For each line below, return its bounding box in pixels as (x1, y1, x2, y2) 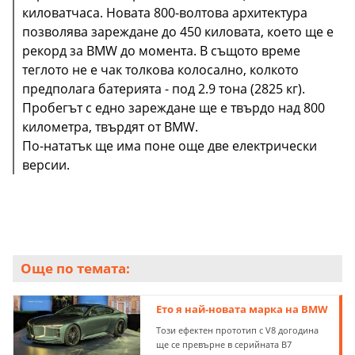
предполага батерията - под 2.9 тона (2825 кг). (22, 80, 305, 98)
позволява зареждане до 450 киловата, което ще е (22, 23, 334, 41)
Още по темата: (21, 259, 130, 278)
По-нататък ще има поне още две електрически (22, 137, 317, 155)
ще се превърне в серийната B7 (156, 338, 292, 351)
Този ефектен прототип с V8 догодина (156, 324, 319, 337)
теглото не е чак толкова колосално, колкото (22, 61, 299, 79)
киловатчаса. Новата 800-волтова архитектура (22, 4, 307, 22)
